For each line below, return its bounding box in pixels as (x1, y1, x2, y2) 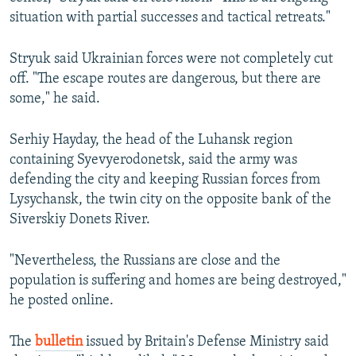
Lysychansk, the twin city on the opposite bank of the (10, 192, 331, 208)
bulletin (35, 335, 83, 350)
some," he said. (10, 91, 100, 107)
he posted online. (10, 293, 114, 309)
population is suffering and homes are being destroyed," (10, 273, 346, 289)
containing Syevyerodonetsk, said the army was (10, 153, 297, 168)
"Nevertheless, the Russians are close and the (10, 253, 281, 269)
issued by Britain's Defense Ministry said (83, 335, 329, 350)
